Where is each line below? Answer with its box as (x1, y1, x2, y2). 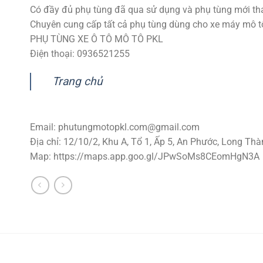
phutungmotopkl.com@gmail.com (58, 122, 200, 133)
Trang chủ (52, 75, 103, 89)
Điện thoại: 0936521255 (29, 48, 130, 59)
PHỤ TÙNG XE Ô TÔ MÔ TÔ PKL (29, 33, 163, 45)
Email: (29, 122, 58, 133)
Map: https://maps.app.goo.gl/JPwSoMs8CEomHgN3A (29, 151, 259, 163)
